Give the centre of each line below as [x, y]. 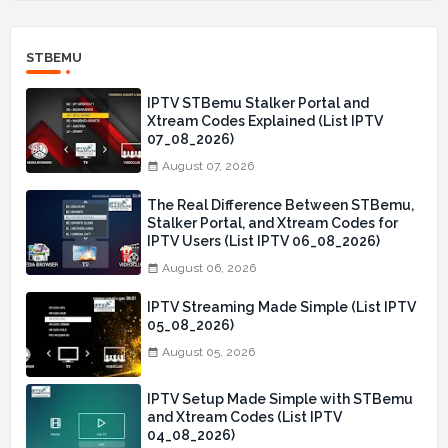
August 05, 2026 [208, 351]
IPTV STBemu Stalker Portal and [258, 102]
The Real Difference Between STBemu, [280, 204]
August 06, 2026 [209, 267]
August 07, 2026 [208, 165]
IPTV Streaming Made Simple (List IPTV [281, 306]
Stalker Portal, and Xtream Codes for [272, 222]
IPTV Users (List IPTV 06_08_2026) [263, 240]
